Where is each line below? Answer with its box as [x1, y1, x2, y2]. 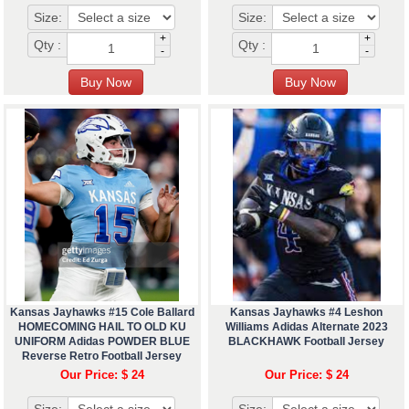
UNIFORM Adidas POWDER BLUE [14, 335, 190, 349]
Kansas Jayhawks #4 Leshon [230, 306, 383, 320]
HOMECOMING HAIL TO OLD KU [17, 320, 186, 334]
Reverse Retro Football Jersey [22, 350, 183, 363]
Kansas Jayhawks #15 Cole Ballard [9, 306, 194, 320]
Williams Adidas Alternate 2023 [225, 320, 388, 334]
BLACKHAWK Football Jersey [228, 335, 385, 349]
